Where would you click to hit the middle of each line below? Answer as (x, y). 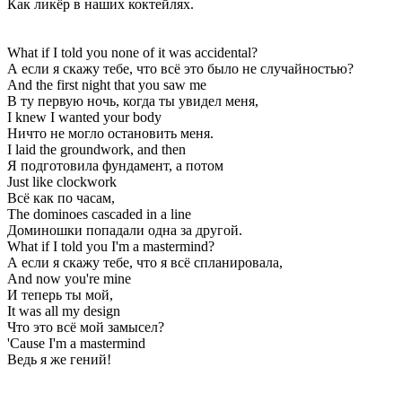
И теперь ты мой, (60, 294)
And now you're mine (69, 278)
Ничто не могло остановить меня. (110, 133)
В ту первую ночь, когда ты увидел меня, (133, 100)
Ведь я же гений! (59, 359)
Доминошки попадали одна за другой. (125, 230)
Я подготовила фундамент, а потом (115, 165)
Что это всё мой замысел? (86, 327)
